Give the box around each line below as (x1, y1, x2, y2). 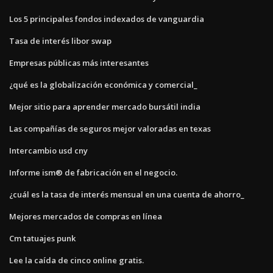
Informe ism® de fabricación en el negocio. (9, 167, 177, 179)
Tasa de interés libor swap (9, 35, 112, 47)
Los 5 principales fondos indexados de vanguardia (9, 13, 204, 25)
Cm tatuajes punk (9, 233, 76, 244)
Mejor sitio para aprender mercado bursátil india (9, 101, 200, 113)
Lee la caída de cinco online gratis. (9, 255, 144, 266)
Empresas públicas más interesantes (9, 57, 149, 69)
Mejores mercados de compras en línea (9, 211, 162, 222)
